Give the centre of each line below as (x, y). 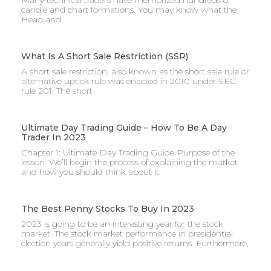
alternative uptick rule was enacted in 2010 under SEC (129, 81)
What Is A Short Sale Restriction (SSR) (105, 57)
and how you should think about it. (91, 172)
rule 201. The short (57, 91)
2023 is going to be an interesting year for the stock (122, 224)
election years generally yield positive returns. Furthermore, (135, 243)
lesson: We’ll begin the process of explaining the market (129, 162)
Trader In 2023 (54, 138)
